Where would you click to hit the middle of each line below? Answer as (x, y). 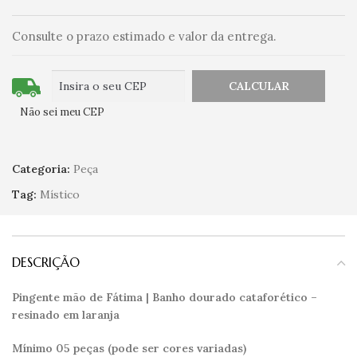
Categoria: (41, 169)
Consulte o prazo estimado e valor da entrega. (144, 37)
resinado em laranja (66, 314)
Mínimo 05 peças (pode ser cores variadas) (129, 348)
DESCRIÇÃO (46, 262)
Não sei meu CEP (62, 112)
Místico (60, 194)
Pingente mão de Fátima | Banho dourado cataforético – (165, 297)
